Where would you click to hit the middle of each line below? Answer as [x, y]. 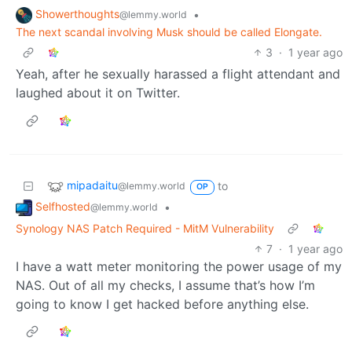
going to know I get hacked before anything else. [162, 304]
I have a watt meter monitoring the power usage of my [179, 266]
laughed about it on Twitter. [98, 93]
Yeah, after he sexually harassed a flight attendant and [178, 74]
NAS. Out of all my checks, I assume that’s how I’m [165, 285]
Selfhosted [63, 207]
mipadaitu [92, 185]
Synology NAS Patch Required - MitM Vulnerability [145, 228]
